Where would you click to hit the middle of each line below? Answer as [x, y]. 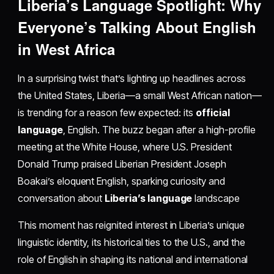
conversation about [61, 198]
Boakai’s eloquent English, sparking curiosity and [121, 181]
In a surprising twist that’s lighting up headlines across [132, 79]
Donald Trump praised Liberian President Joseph [122, 164]
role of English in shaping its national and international [133, 260]
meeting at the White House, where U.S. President [125, 147]
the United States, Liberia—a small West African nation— [140, 96]
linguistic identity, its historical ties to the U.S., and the [132, 243]
